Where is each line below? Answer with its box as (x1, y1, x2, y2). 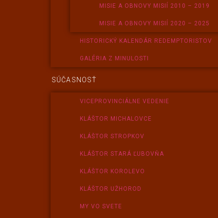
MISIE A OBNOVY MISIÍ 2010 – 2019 (99, 2, 210, 9)
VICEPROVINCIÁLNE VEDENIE (80, 98, 170, 105)
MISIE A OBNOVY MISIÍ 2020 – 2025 (99, 20, 210, 27)
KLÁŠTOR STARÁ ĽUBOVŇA (80, 150, 164, 157)
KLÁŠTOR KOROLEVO (80, 168, 145, 175)
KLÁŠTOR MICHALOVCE (80, 115, 152, 122)
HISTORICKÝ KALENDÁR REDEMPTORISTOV (80, 37, 213, 44)
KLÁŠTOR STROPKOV (80, 133, 145, 140)
